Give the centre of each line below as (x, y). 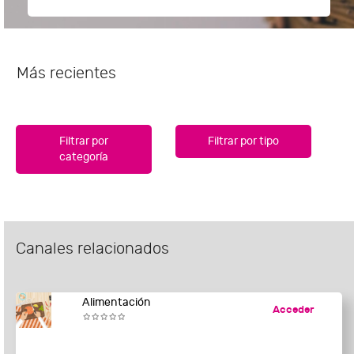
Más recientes (66, 73)
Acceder (293, 310)
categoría (84, 157)
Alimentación (116, 303)
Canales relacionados (92, 249)
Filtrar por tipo (244, 141)
